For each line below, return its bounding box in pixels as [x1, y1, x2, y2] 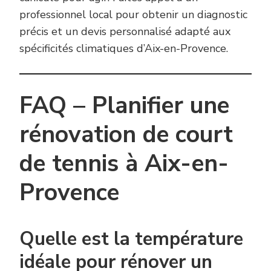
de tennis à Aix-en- [19, 148, 229, 180]
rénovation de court [19, 119, 233, 151]
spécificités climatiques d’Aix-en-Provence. [19, 41, 228, 56]
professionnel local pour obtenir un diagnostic [19, 7, 247, 22]
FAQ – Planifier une [19, 90, 229, 122]
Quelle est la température [19, 226, 243, 252]
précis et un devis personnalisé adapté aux [19, 24, 230, 39]
